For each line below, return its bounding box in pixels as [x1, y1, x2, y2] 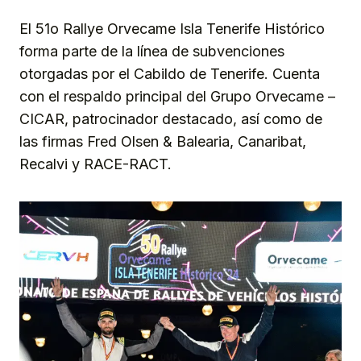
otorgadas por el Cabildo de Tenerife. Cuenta [19, 65, 320, 83]
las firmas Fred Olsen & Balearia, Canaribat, [19, 133, 306, 151]
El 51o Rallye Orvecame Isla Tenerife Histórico [19, 20, 325, 38]
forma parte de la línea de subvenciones [19, 43, 284, 60]
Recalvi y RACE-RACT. [19, 156, 172, 173]
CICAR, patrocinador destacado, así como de [19, 110, 322, 128]
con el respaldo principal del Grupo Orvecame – [19, 88, 335, 106]
